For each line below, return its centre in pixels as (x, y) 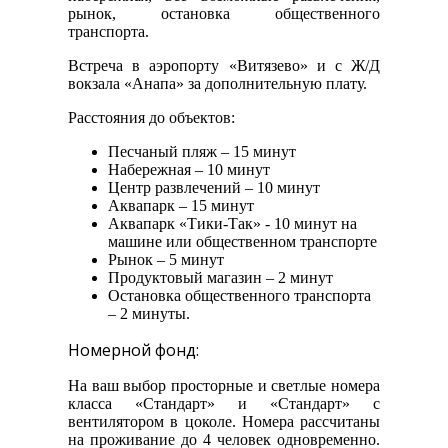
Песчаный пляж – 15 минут (202, 152)
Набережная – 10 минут (189, 170)
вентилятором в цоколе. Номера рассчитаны (224, 422)
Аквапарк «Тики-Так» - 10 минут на (232, 224)
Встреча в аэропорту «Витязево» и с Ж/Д (224, 66)
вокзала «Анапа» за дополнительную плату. (217, 84)
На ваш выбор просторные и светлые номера (224, 386)
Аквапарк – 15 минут (181, 206)
